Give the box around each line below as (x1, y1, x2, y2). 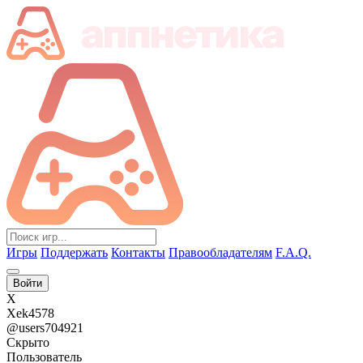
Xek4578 (6, 306, 54, 320)
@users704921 (6, 321, 83, 335)
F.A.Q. (275, 246, 311, 259)
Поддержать (41, 246, 108, 259)
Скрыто (6, 335, 49, 349)
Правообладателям (169, 246, 272, 259)
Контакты (111, 246, 165, 259)
